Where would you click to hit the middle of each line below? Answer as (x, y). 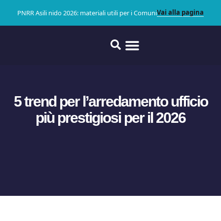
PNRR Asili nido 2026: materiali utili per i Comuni (87, 13)
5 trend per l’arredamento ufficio (110, 101)
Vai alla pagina (180, 12)
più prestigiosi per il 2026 (110, 117)
